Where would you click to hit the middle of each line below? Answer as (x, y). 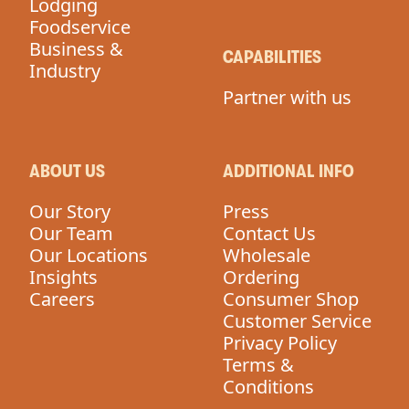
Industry (65, 71)
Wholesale (267, 256)
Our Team (71, 234)
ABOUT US (67, 172)
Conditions (268, 387)
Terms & (258, 365)
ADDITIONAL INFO (288, 172)
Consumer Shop (291, 299)
